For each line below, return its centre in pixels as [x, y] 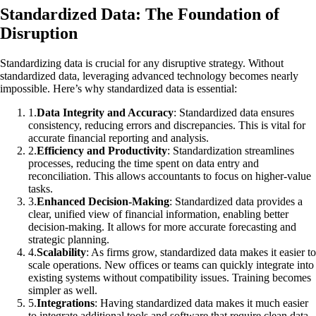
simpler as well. [63, 290]
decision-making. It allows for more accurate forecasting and [162, 226]
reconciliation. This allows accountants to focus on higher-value [170, 176]
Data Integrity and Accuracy [105, 112]
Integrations [66, 303]
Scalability [61, 252]
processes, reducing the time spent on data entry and [144, 163]
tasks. [41, 188]
